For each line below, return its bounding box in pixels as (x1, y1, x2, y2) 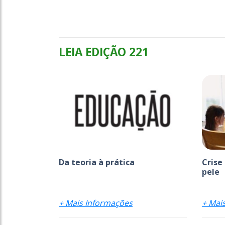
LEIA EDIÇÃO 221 (59, 44, 149, 60)
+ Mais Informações (59, 197, 133, 208)
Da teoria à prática (59, 156, 135, 168)
